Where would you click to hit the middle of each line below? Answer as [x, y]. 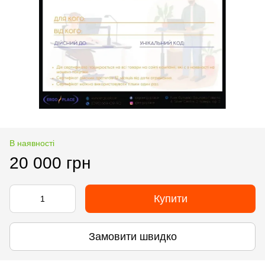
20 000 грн [50, 163]
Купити [170, 199]
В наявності [32, 143]
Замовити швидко [132, 236]
